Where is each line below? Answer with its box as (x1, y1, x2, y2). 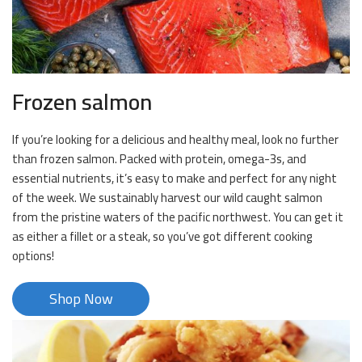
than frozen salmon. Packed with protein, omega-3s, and (12, 147, 306, 171)
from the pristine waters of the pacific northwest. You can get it (12, 205, 343, 229)
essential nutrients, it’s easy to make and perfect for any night (12, 166, 337, 191)
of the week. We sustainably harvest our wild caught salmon (12, 186, 322, 210)
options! (12, 244, 54, 268)
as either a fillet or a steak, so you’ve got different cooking (12, 225, 313, 249)
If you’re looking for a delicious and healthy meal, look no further (12, 128, 339, 152)
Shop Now (48, 285, 113, 313)
